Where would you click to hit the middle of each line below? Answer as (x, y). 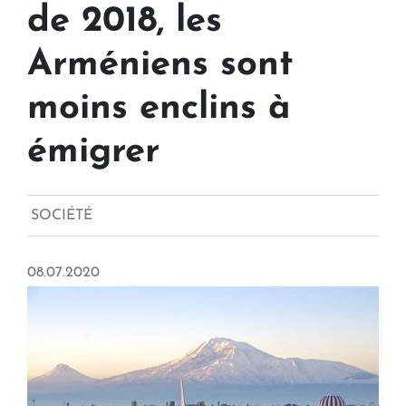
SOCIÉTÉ (62, 216)
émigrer (93, 153)
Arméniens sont (160, 66)
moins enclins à (159, 109)
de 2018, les (125, 22)
